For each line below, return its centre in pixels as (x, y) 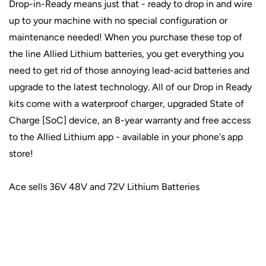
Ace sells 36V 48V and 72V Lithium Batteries (104, 187)
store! (21, 153)
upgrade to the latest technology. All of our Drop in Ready (130, 87)
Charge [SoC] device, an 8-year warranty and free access (130, 120)
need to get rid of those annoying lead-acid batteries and (129, 70)
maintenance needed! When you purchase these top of (126, 37)
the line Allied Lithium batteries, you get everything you (126, 54)
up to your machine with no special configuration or (118, 20)
